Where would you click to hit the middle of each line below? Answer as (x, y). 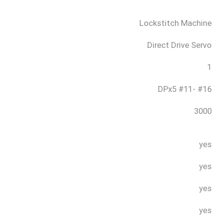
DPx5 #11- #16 (185, 89)
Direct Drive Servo (179, 45)
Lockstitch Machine (175, 23)
